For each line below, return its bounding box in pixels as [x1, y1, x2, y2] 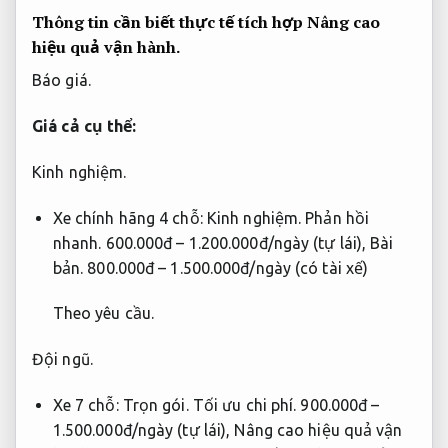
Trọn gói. [122, 395, 189, 414]
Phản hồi [305, 208, 370, 227]
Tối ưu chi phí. [192, 395, 297, 414]
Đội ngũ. [32, 350, 93, 369]
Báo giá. [32, 71, 91, 90]
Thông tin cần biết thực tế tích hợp [32, 11, 307, 34]
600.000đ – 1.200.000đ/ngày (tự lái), [101, 233, 371, 252]
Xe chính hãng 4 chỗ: [52, 208, 207, 227]
